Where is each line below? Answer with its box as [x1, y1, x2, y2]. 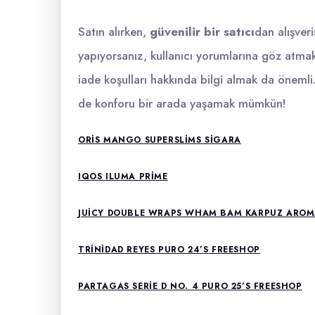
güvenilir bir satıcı [150, 23, 255, 40]
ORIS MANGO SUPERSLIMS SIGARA [78, 134, 241, 146]
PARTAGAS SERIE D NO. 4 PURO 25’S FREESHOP [78, 280, 302, 292]
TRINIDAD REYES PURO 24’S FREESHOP [78, 243, 260, 256]
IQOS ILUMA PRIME [78, 170, 168, 183]
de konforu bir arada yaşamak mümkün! [78, 95, 286, 112]
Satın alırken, [78, 23, 150, 40]
